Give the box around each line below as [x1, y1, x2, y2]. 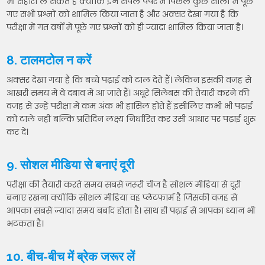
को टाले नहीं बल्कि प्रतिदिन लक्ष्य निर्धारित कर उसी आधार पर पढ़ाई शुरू [7, 113, 256, 125]
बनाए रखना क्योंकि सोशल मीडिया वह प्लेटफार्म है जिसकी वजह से [7, 192, 238, 204]
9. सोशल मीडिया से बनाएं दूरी [7, 157, 135, 173]
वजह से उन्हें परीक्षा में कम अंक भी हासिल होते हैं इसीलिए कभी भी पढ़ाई [7, 100, 253, 112]
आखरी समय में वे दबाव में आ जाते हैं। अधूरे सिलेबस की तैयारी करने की [7, 87, 250, 99]
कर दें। [7, 126, 29, 138]
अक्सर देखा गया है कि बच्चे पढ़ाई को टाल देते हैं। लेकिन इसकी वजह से [7, 74, 252, 86]
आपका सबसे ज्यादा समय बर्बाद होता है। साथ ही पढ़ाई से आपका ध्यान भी [7, 205, 256, 217]
